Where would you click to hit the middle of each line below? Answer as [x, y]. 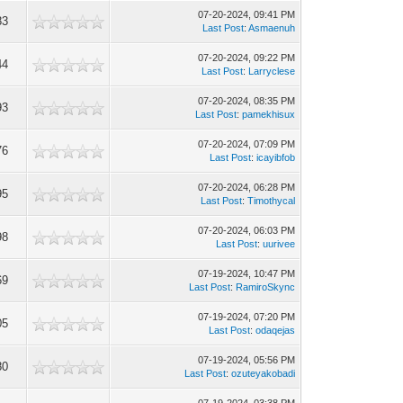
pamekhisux [269, 114]
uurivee [279, 244]
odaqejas [276, 330]
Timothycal [272, 201]
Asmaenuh [272, 28]
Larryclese [272, 71]
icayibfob [276, 157]
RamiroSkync [266, 287]
